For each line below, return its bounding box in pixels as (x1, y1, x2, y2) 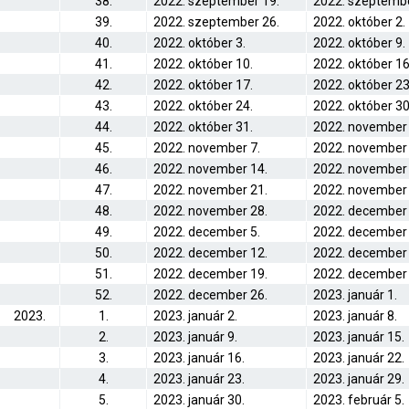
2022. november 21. (153, 183, 267, 197)
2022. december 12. (153, 246, 267, 260)
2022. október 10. (153, 57, 253, 71)
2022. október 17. (153, 78, 253, 92)
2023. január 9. (153, 330, 237, 344)
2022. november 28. (153, 204, 267, 218)
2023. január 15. (313, 330, 404, 344)
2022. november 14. (153, 162, 267, 176)
